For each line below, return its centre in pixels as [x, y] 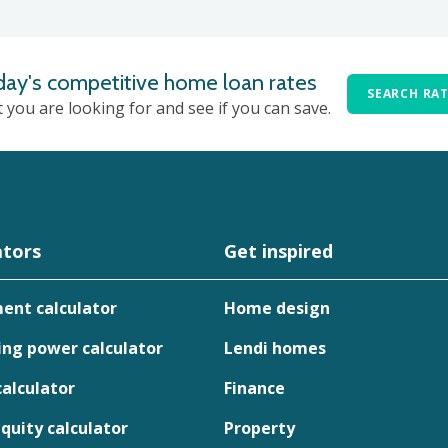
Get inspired [278, 251]
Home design [277, 308]
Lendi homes [275, 348]
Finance [254, 388]
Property [259, 428]
